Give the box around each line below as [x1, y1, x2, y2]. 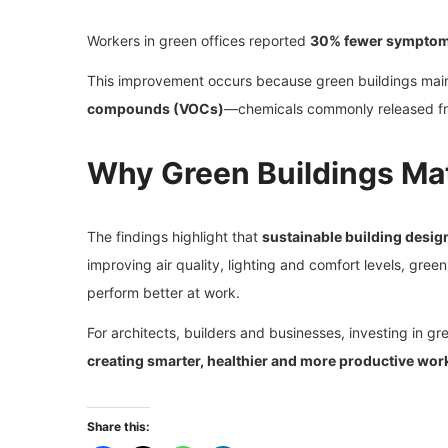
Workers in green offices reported [87, 31, 310, 49]
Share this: [87, 418, 150, 434]
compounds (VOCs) [87, 99, 224, 117]
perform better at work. [87, 283, 240, 301]
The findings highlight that [87, 227, 262, 245]
